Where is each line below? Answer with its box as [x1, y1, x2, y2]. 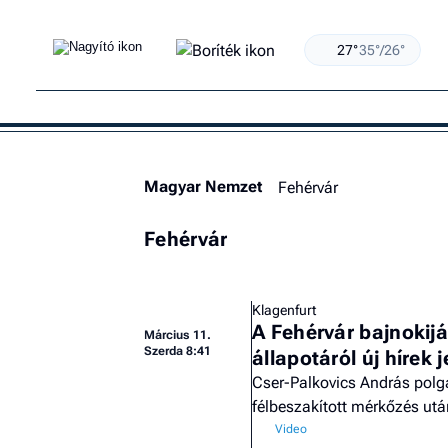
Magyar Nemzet [144, 177, 262, 196]
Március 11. [144, 328, 211, 342]
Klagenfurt [252, 302, 316, 318]
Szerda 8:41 [144, 344, 211, 358]
